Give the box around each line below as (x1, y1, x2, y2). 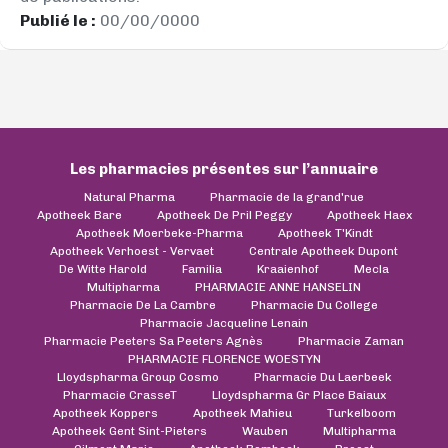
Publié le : (20, 10, 96, 30)
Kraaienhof (257, 261, 319, 276)
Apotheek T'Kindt (277, 225, 373, 240)
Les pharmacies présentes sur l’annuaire (70, 159, 378, 178)
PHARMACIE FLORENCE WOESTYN (127, 351, 321, 366)
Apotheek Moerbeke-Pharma (75, 225, 243, 240)
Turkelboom (326, 405, 396, 420)
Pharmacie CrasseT (62, 387, 177, 402)
